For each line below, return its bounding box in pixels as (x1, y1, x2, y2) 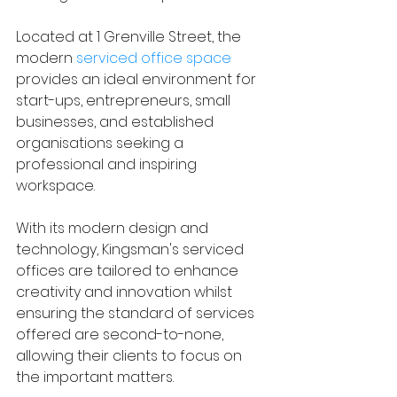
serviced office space (76, 48, 231, 69)
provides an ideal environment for (16, 69, 260, 90)
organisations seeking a (16, 133, 187, 154)
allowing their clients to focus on (16, 346, 245, 367)
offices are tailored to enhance (16, 261, 242, 282)
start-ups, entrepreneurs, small (16, 90, 234, 112)
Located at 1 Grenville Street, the (16, 27, 245, 48)
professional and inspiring (16, 154, 200, 175)
